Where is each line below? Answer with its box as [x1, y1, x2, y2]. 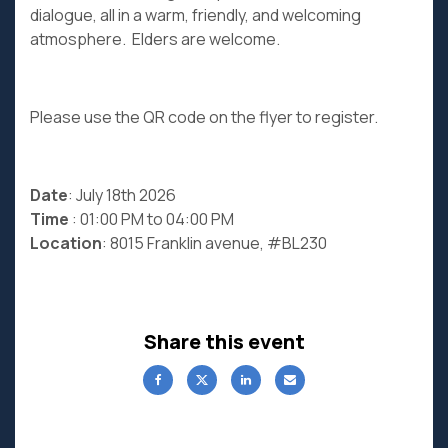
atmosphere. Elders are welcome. [30, 28, 280, 50]
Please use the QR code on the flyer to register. [30, 106, 378, 128]
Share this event [143, 328, 305, 355]
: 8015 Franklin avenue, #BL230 [102, 232, 327, 254]
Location [30, 232, 102, 254]
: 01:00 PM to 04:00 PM [69, 208, 234, 230]
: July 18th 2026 [68, 184, 176, 206]
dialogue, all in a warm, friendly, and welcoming [30, 4, 361, 26]
